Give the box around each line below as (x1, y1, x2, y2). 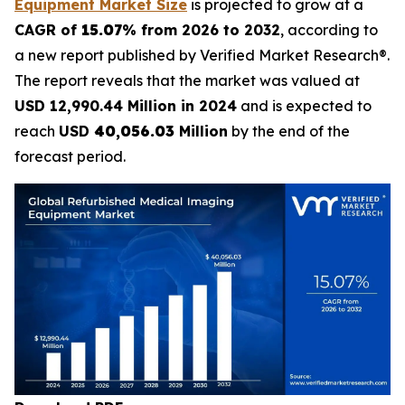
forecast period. (14, 147, 126, 165)
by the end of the (228, 122, 350, 140)
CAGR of (14, 21, 81, 39)
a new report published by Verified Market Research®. (14, 46, 390, 64)
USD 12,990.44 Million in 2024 (14, 97, 237, 115)
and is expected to (237, 97, 372, 115)
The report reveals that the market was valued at (14, 71, 360, 89)
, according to (280, 21, 378, 39)
